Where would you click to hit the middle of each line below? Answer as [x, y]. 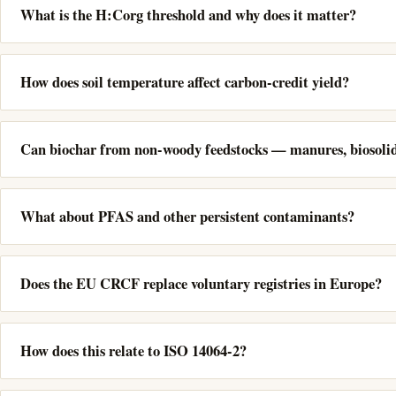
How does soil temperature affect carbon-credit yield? [185, 82]
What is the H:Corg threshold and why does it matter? [188, 15]
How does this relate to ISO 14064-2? [133, 350]
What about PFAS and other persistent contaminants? [187, 216]
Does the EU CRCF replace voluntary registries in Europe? [201, 283]
